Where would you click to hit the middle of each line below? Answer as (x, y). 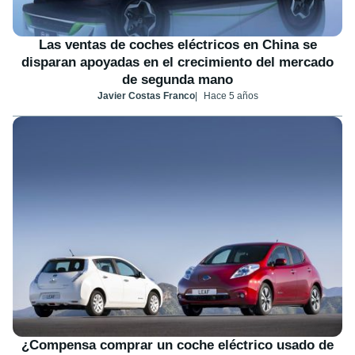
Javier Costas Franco (146, 96)
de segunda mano (177, 80)
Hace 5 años (231, 96)
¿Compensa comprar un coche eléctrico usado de (177, 345)
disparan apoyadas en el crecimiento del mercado (177, 63)
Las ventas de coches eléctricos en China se (177, 45)
